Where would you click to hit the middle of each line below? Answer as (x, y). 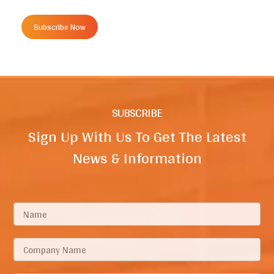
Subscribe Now (60, 27)
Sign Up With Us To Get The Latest (137, 137)
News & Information (137, 158)
